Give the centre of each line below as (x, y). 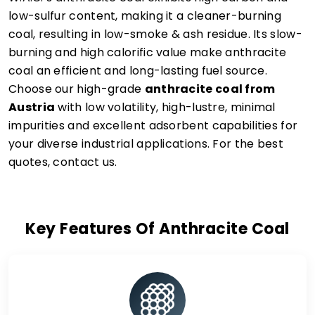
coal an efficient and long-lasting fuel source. (138, 71)
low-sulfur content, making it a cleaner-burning (145, 16)
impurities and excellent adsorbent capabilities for (153, 126)
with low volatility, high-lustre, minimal (165, 107)
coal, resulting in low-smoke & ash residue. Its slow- (155, 34)
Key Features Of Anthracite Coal (157, 229)
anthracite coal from (210, 89)
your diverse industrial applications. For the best (146, 144)
